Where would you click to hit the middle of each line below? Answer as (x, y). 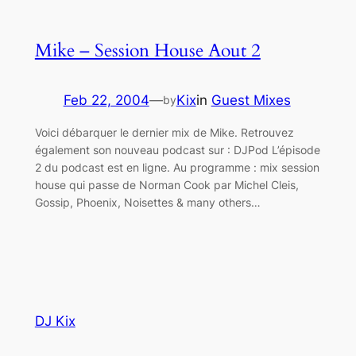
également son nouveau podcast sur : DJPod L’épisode (177, 150)
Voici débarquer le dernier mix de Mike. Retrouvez (164, 133)
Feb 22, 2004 (106, 101)
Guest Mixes (251, 101)
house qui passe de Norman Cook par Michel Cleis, (166, 185)
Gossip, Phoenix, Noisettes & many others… (147, 203)
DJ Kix (55, 321)
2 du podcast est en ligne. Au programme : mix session (177, 168)
